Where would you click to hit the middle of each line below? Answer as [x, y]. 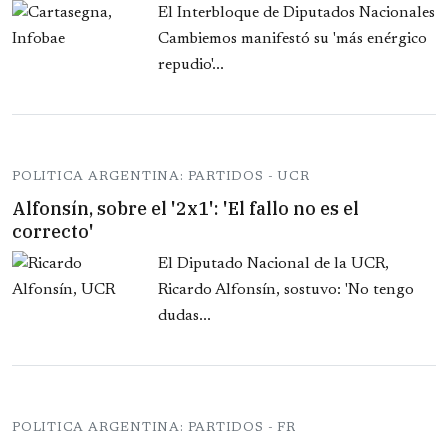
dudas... [184, 316]
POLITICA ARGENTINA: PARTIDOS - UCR [161, 177]
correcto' [53, 232]
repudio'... [191, 65]
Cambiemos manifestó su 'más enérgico [292, 39]
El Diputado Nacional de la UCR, [273, 264]
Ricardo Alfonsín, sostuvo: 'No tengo [286, 290]
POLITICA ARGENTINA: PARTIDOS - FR [154, 428]
